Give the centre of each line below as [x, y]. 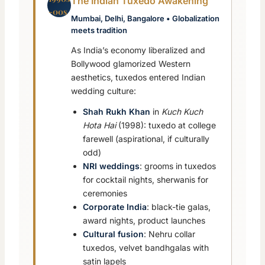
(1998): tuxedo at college [166, 125]
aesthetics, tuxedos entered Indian [138, 77]
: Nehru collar [169, 234]
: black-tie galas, [179, 207]
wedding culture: [104, 91]
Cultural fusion [113, 234]
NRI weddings [111, 166]
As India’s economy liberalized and [138, 50]
